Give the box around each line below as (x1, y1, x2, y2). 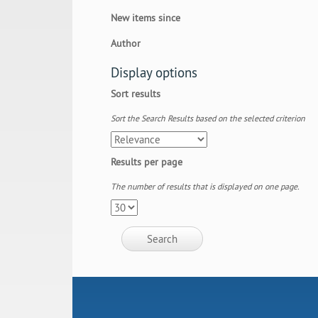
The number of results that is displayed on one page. (111, 181, 300, 192)
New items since (111, 11, 181, 25)
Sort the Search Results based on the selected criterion (111, 113, 306, 124)
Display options (111, 64, 198, 82)
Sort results (111, 87, 161, 101)
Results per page (111, 155, 183, 169)
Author (111, 37, 141, 50)
